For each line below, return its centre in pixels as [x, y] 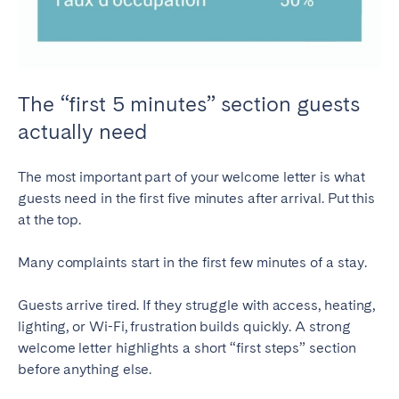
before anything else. [85, 370]
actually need [82, 132]
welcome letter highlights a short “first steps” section [187, 348]
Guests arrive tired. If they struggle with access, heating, [197, 305]
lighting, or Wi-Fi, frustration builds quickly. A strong [184, 327]
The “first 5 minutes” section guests [189, 104]
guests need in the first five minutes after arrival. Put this [197, 199]
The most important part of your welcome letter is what [191, 177]
